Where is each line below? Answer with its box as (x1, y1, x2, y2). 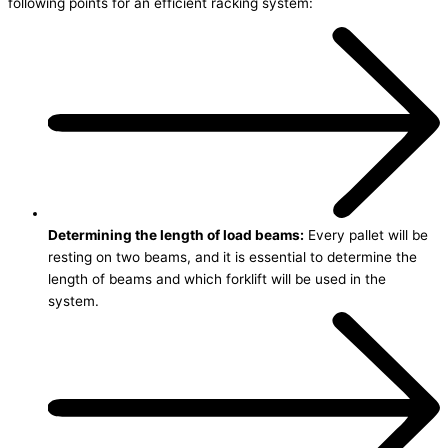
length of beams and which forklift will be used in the (48, 271, 386, 288)
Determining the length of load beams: (48, 227, 304, 244)
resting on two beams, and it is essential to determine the (48, 249, 417, 266)
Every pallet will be (304, 227, 428, 244)
